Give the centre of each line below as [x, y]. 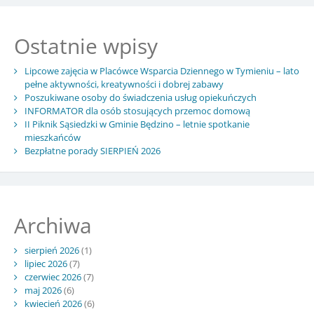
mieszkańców [52, 138]
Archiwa [53, 225]
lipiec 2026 [46, 263]
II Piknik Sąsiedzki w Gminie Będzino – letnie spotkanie [137, 124]
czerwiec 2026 [53, 277]
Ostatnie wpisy [86, 46]
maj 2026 [43, 290]
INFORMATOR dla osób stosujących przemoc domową [137, 111]
